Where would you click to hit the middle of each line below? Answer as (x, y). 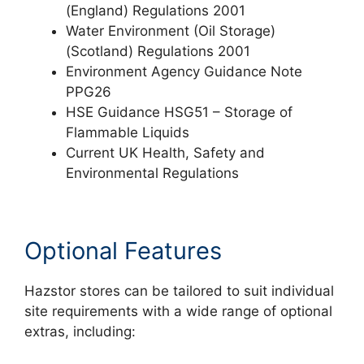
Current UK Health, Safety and (165, 153)
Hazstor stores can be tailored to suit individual (179, 290)
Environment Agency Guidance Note (184, 72)
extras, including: (80, 331)
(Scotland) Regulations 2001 (158, 52)
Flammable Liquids (128, 133)
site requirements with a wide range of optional (178, 311)
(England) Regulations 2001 (156, 11)
